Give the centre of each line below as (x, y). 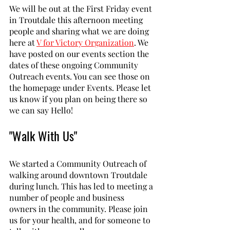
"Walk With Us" (43, 136)
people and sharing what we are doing (80, 31)
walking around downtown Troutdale (79, 175)
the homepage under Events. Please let (81, 88)
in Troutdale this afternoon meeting (77, 20)
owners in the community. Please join (80, 209)
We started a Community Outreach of (79, 164)
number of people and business (68, 198)
